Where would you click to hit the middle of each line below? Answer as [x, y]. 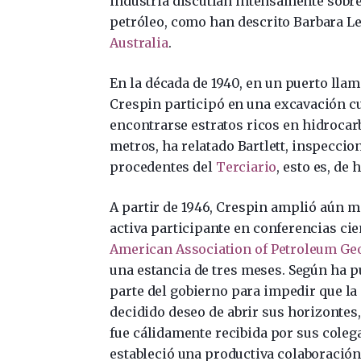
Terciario [246, 166]
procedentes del [163, 166]
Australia [139, 42]
